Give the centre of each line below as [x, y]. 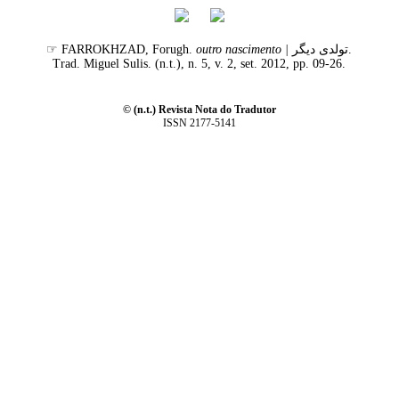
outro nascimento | [243, 49]
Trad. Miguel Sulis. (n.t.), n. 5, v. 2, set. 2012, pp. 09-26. [199, 64]
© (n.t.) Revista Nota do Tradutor [199, 110]
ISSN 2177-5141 [199, 123]
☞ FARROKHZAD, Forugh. [122, 49]
